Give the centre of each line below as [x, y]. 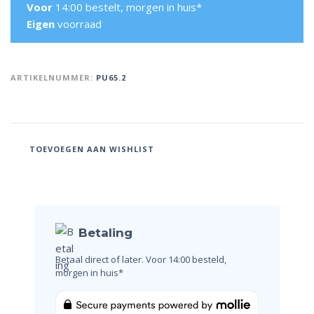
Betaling [105, 232]
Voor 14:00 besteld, [186, 259]
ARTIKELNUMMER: [53, 77]
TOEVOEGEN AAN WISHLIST [92, 149]
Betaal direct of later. [101, 259]
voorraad [80, 23]
